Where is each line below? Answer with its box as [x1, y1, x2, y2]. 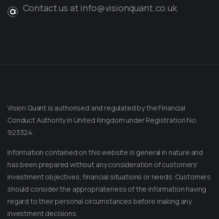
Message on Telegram [41, 197, 112, 206]
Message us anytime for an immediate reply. [41, 208, 160, 217]
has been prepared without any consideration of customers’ [7, 160, 198, 170]
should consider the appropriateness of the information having [7, 184, 207, 194]
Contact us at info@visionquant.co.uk [22, 2, 177, 14]
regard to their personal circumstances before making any [7, 197, 192, 206]
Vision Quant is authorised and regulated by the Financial [7, 103, 185, 113]
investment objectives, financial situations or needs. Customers [7, 172, 211, 182]
